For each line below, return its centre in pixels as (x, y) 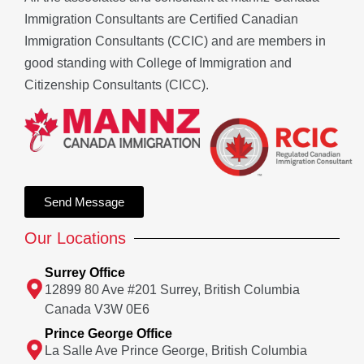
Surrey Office (85, 273)
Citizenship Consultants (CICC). (117, 85)
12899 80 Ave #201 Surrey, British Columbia (172, 290)
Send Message (84, 202)
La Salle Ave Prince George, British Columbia (176, 351)
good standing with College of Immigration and (158, 63)
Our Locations (75, 238)
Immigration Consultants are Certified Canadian (161, 19)
